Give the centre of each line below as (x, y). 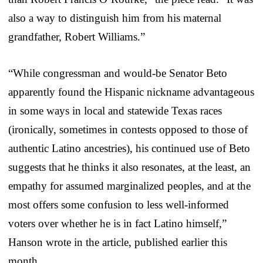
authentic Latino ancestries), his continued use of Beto (129, 148)
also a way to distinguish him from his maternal (115, 18)
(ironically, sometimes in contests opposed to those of (128, 129)
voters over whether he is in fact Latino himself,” (117, 223)
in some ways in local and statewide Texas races (115, 110)
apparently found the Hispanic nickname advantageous (131, 92)
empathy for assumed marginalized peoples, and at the (129, 186)
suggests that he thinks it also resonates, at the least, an (129, 167)
